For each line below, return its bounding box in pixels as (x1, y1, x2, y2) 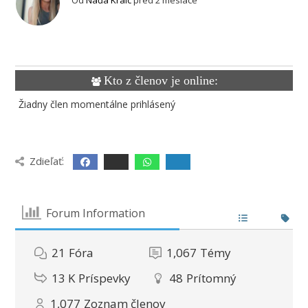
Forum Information (45, 205, 145, 221)
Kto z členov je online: (103, 74, 218, 88)
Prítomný (186, 270, 237, 287)
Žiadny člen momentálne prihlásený (16, 98, 176, 111)
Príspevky (78, 270, 131, 287)
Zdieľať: (29, 154, 64, 168)
